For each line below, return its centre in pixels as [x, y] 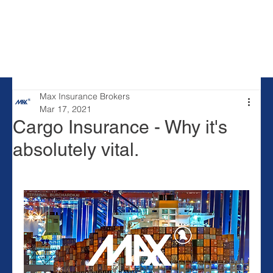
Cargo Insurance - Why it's [120, 127]
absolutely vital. [76, 149]
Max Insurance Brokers [85, 96]
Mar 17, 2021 [66, 109]
